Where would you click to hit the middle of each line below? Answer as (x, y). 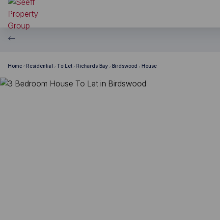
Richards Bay (92, 66)
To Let (65, 66)
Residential (40, 66)
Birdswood (125, 66)
